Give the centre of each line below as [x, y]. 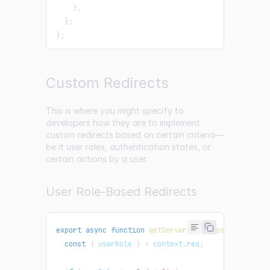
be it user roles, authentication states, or [128, 147]
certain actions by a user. [97, 159]
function [128, 231]
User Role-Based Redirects [121, 192]
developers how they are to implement [123, 123]
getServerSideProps [187, 231]
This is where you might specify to [115, 111]
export [69, 231]
